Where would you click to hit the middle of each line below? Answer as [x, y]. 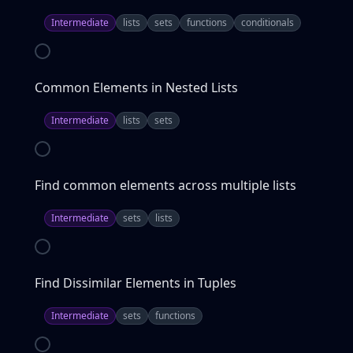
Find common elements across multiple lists [165, 185]
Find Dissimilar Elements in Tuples [136, 283]
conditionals [268, 22]
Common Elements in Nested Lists [136, 87]
